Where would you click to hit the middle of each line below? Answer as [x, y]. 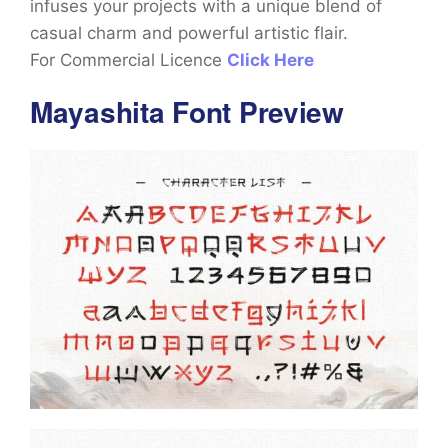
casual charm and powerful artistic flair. [194, 33]
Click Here [270, 60]
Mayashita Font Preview [187, 112]
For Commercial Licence [128, 60]
